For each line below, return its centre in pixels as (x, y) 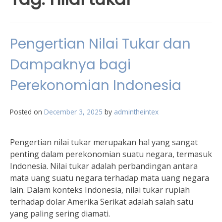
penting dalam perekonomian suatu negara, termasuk (111, 154)
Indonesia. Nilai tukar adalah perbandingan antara (104, 166)
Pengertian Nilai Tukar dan (100, 44)
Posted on (27, 112)
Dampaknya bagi (70, 65)
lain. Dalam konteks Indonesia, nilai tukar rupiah (100, 190)
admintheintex (136, 112)
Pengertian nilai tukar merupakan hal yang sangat (104, 142)
